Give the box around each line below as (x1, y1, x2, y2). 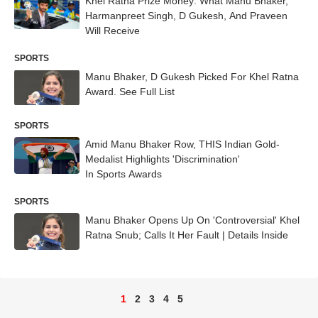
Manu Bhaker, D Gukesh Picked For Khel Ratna (85, 70, 299, 82)
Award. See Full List (85, 85, 175, 97)
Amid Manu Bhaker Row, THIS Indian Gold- (85, 138, 280, 150)
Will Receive (85, 24, 140, 36)
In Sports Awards (85, 168, 162, 180)
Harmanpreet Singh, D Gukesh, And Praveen (85, 9, 287, 21)
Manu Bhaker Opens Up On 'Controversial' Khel (85, 214, 300, 226)
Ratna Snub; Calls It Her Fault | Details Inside (85, 229, 288, 241)
